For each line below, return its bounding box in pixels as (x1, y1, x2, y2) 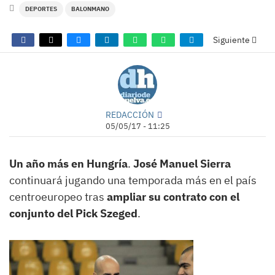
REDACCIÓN (105, 108, 154, 120)
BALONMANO (71, 4, 109, 13)
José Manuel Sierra (133, 156, 231, 171)
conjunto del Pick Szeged (9, 206, 137, 220)
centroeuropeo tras (9, 189, 107, 204)
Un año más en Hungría (9, 156, 128, 171)
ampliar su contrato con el (107, 189, 239, 204)
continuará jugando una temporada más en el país (9, 172, 257, 187)
